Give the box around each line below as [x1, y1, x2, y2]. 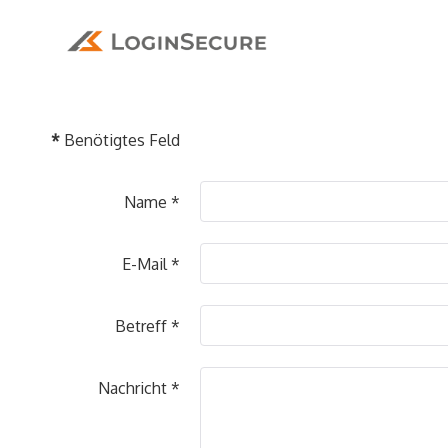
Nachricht [98, 378, 167, 399]
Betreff [115, 316, 167, 337]
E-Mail [122, 254, 167, 275]
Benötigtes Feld [60, 130, 180, 151]
